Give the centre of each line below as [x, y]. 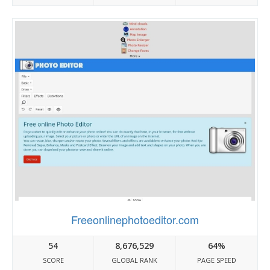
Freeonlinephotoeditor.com [135, 219]
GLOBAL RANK [135, 260]
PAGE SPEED [216, 260]
